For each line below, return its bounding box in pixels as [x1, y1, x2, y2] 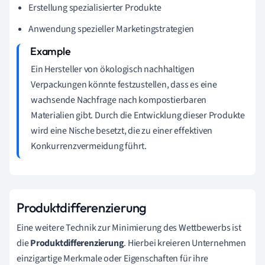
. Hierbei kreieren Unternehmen [124, 236, 246, 250]
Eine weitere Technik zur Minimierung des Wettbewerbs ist [17, 221, 241, 234]
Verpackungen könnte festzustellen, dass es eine [31, 77, 217, 91]
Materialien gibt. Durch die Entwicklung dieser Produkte [31, 108, 245, 122]
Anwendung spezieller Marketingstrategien [28, 22, 195, 35]
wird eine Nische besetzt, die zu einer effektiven [31, 124, 213, 137]
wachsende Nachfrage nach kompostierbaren [31, 93, 207, 106]
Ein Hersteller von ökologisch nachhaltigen [31, 62, 195, 76]
